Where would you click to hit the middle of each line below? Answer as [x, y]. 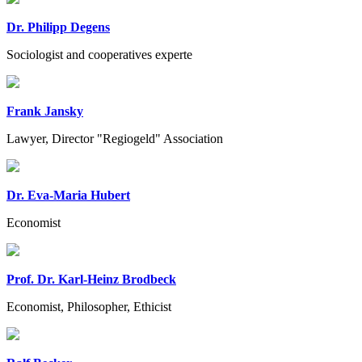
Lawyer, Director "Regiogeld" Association [115, 139]
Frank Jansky [45, 112]
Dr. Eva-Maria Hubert [68, 196]
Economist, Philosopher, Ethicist [89, 307]
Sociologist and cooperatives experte [99, 55]
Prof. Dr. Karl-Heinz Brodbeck [91, 280]
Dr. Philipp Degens [58, 27]
